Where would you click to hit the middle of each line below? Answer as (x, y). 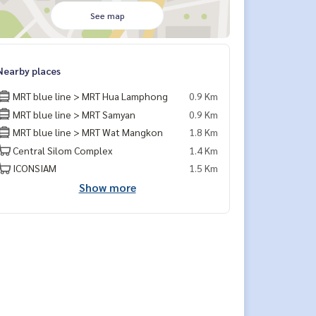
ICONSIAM (35, 168)
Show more (107, 187)
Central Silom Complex (62, 150)
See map (107, 16)
